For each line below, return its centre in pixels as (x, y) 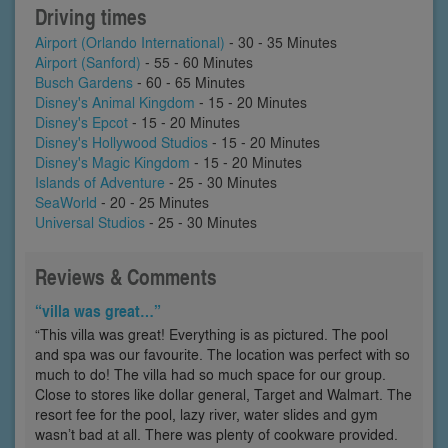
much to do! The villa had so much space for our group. (210, 374)
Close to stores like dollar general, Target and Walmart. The (223, 394)
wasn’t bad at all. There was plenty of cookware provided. (216, 434)
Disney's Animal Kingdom (115, 102)
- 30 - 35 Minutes (281, 42)
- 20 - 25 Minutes (153, 202)
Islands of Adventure (100, 182)
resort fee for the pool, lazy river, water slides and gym (206, 414)
